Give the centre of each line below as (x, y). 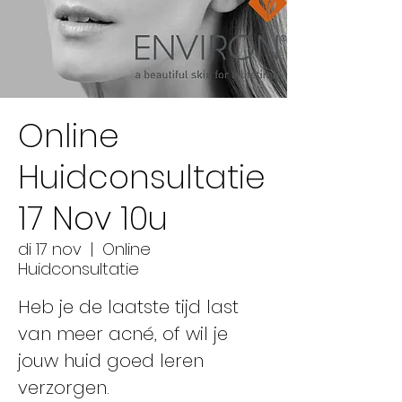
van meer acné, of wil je (123, 334)
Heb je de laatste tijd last (128, 307)
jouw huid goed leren (111, 361)
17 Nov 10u (93, 218)
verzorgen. (64, 388)
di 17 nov (50, 249)
